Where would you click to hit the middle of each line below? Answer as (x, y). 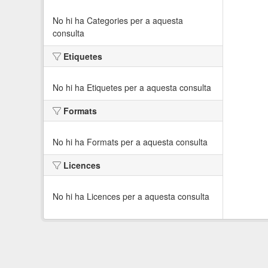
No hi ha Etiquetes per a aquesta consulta (132, 87)
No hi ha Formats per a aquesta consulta (130, 142)
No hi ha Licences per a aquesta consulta (131, 196)
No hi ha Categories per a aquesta (118, 20)
